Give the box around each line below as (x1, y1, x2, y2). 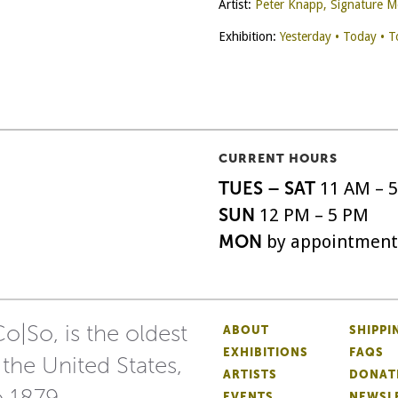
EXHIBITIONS (223, 346, 308, 359)
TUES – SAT (218, 178, 315, 199)
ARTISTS (223, 368, 277, 381)
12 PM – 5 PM (259, 204, 369, 226)
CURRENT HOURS (218, 151, 338, 166)
